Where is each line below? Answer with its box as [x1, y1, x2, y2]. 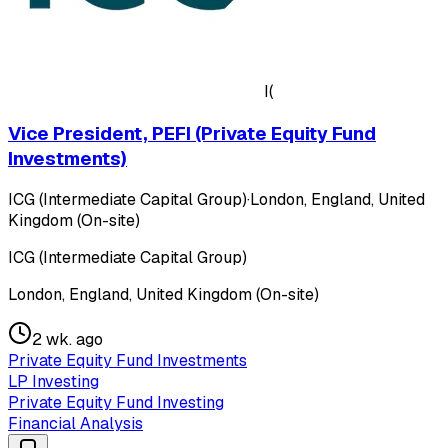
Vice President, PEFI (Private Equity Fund [8, 120, 376, 146]
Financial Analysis [8, 413, 143, 435]
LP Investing [8, 371, 99, 393]
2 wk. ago [32, 329, 103, 351]
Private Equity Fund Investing [8, 392, 224, 414]
